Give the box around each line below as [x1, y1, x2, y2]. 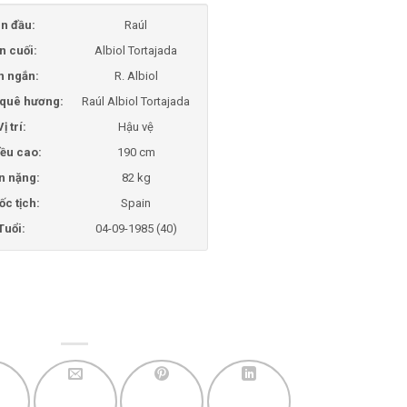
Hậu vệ [118, 120, 154, 134]
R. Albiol [114, 69, 158, 83]
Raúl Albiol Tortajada [82, 94, 191, 108]
